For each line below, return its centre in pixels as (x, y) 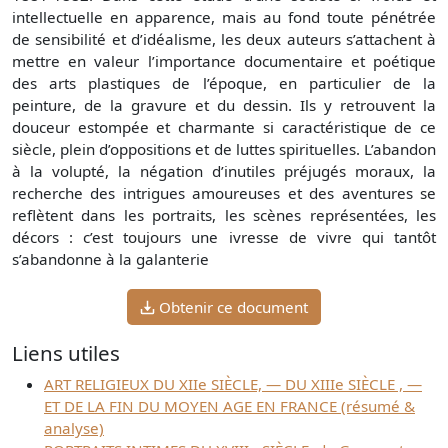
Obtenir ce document (233, 307)
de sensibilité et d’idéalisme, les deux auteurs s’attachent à (224, 39)
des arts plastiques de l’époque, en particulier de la (224, 83)
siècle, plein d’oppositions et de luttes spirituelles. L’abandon (224, 149)
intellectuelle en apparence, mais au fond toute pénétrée (224, 17)
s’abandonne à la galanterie (112, 259)
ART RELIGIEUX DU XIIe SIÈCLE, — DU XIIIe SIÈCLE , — (233, 384)
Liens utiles (66, 353)
